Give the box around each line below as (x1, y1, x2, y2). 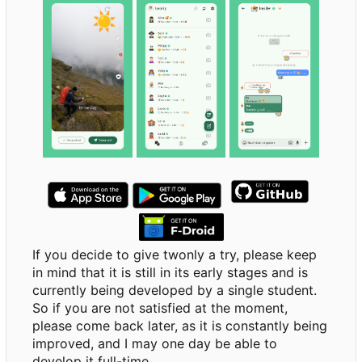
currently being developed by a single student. (32, 282, 317, 299)
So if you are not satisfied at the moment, (32, 300, 288, 317)
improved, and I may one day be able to (32, 335, 277, 352)
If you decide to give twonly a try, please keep (32, 246, 317, 263)
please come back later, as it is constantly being (32, 318, 327, 335)
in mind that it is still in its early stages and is (32, 264, 308, 281)
